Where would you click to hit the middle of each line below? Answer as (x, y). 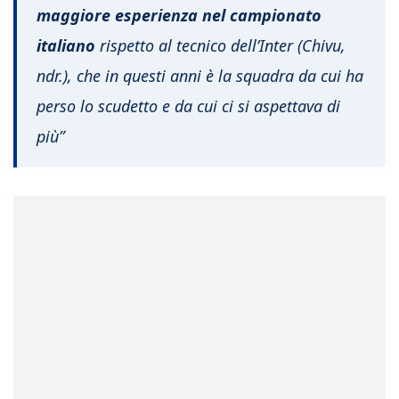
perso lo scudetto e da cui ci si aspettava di (188, 106)
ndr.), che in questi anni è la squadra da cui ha (200, 75)
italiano (66, 45)
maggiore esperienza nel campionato (179, 15)
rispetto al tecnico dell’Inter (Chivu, (220, 45)
